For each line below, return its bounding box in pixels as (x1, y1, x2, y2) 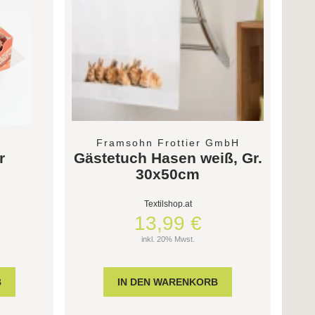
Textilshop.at (143, 199, 192, 210)
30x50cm (136, 166, 200, 183)
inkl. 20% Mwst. (141, 235, 195, 244)
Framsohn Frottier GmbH (96, 137, 240, 149)
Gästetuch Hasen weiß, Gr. (73, 150, 262, 167)
